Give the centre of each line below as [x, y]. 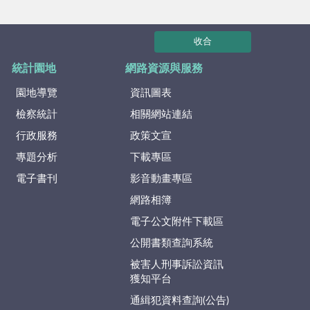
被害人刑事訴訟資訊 [176, 265]
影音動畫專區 [161, 179]
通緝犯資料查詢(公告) [179, 301]
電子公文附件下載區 [176, 222]
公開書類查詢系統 [171, 244]
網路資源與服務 [164, 69]
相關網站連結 [161, 115]
